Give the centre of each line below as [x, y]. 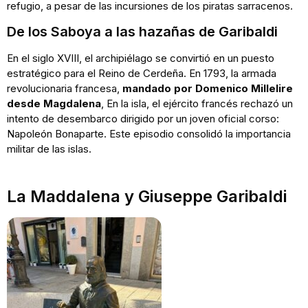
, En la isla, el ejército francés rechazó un [197, 103]
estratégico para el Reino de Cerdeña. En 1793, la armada [142, 73]
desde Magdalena [54, 103]
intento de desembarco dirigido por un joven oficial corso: [143, 118]
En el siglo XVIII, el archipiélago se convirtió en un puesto [141, 58]
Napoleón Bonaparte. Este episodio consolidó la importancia [149, 133]
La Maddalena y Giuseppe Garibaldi [147, 197]
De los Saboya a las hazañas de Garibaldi [142, 31]
